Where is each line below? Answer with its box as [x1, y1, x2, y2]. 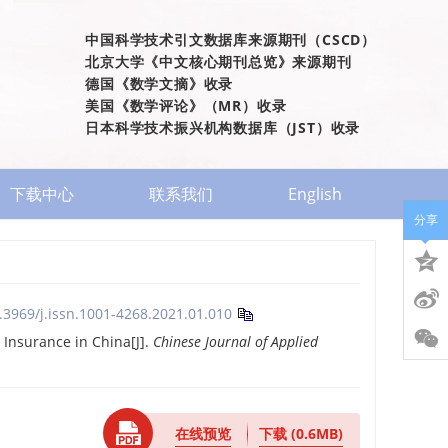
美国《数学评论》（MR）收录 [85, 96, 287, 115]
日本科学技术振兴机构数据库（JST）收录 [85, 118, 361, 137]
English [288, 183, 342, 205]
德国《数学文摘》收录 [85, 74, 234, 93]
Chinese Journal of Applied [153, 332, 318, 351]
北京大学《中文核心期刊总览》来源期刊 [85, 52, 352, 71]
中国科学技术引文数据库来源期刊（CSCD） [85, 30, 376, 49]
